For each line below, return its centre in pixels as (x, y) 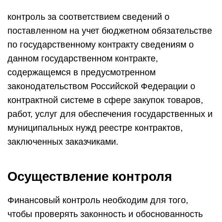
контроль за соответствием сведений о (88, 17)
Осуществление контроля (90, 176)
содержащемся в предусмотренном (82, 72)
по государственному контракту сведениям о (101, 45)
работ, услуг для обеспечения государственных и (110, 114)
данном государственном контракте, (83, 58)
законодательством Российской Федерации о (101, 86)
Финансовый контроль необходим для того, (98, 200)
